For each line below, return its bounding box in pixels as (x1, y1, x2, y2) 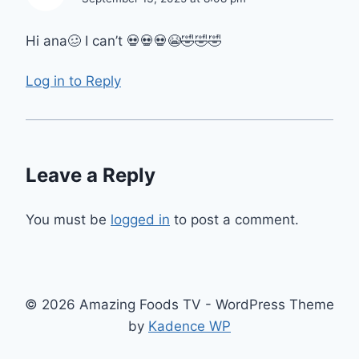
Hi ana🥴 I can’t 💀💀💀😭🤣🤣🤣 (26, 32, 222, 49)
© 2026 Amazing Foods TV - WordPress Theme (25, 296, 334, 313)
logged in (111, 212, 170, 228)
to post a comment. (170, 212, 299, 228)
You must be (26, 212, 111, 228)
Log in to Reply (26, 73, 121, 90)
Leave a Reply (26, 163, 155, 188)
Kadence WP (148, 318, 231, 335)
